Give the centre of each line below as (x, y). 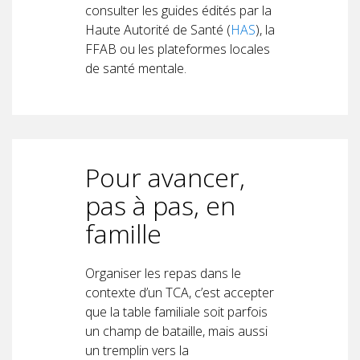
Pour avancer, (165, 177)
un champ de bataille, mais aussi (176, 331)
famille (123, 233)
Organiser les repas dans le (163, 273)
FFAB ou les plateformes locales (178, 49)
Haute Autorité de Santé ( (158, 29)
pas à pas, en (160, 205)
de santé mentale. (136, 68)
